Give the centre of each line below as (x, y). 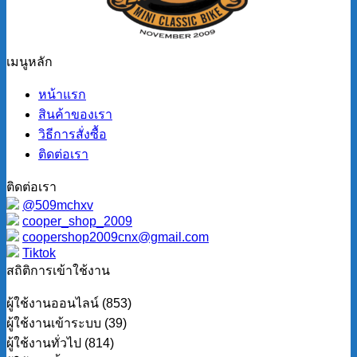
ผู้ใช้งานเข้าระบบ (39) (67, 324)
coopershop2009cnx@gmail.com (116, 237)
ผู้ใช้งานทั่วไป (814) (60, 343)
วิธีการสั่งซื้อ (73, 135)
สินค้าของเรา (75, 115)
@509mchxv (58, 206)
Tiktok (39, 253)
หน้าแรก (62, 95)
